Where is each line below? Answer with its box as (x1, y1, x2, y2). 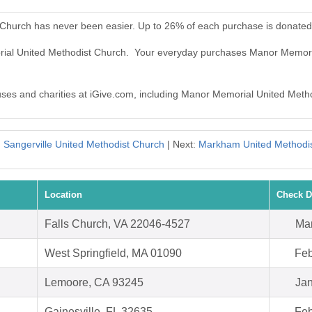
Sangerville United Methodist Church (3, 139, 164, 150)
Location (45, 189, 82, 201)
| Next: (164, 139, 198, 150)
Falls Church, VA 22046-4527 (45, 218, 190, 231)
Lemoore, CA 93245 (45, 276, 143, 289)
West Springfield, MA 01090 (45, 247, 182, 260)
